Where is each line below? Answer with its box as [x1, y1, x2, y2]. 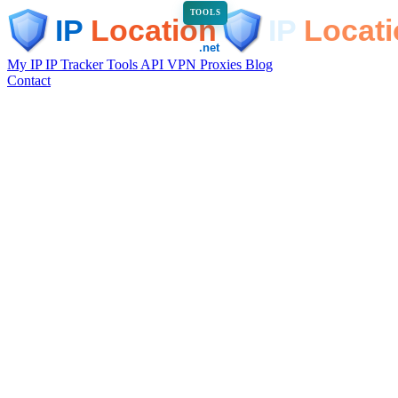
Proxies [200, 56, 245, 72]
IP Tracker [45, 56, 107, 72]
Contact [7, 72, 51, 88]
